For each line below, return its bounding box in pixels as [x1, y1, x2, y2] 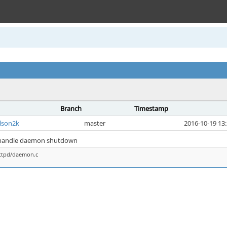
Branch [60, 104, 82, 113]
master [84, 119, 105, 128]
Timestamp [134, 104, 168, 113]
